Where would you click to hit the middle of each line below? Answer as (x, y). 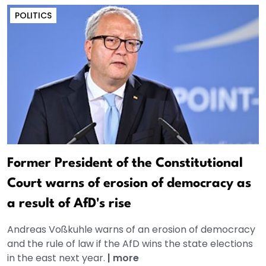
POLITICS (33, 15)
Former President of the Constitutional (125, 163)
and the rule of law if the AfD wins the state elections (130, 243)
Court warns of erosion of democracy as (129, 183)
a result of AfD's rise (69, 203)
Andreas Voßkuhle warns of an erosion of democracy (131, 229)
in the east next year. (57, 258)
